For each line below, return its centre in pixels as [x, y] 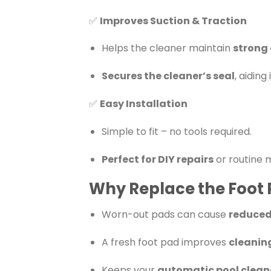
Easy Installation [144, 103]
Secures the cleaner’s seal [168, 76]
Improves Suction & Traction [173, 21]
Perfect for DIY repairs [157, 159]
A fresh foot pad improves [165, 242]
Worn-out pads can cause [165, 215]
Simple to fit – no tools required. [176, 131]
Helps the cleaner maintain [167, 48]
